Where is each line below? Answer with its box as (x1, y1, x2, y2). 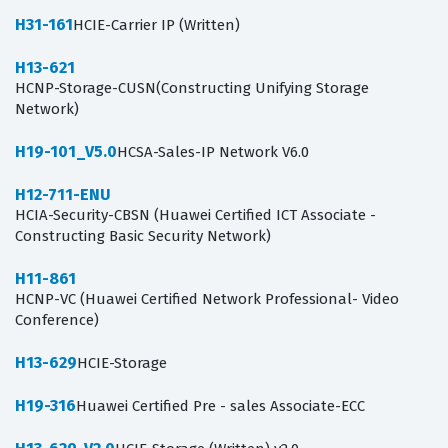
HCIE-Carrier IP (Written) (73, 16, 240, 35)
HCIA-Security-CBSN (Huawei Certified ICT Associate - (15, 206, 376, 225)
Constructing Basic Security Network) (15, 227, 271, 246)
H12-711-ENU (15, 185, 111, 205)
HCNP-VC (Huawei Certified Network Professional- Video (15, 290, 399, 309)
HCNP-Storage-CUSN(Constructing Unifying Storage (15, 79, 369, 98)
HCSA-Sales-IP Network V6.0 (117, 143, 309, 162)
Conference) (15, 311, 99, 330)
